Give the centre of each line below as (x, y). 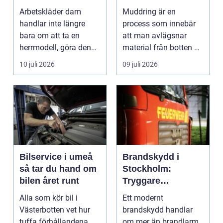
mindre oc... (40, 59)
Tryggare (141, 180)
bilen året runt (49, 180)
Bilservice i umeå (56, 157)
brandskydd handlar (158, 210)
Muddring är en (149, 11)
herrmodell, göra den (55, 47)
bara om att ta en (50, 35)
